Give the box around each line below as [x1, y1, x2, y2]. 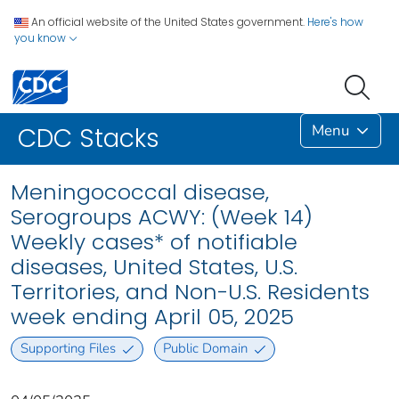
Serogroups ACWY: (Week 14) [11, 202, 313, 232]
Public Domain [163, 339, 248, 358]
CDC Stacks [18, 121, 159, 157]
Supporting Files [20, 339, 116, 358]
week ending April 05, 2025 [11, 302, 294, 332]
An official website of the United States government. [31, 14, 305, 29]
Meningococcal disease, [11, 177, 269, 208]
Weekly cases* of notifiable [11, 227, 297, 257]
